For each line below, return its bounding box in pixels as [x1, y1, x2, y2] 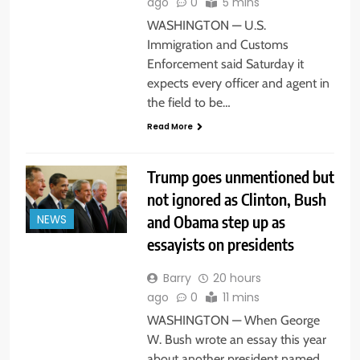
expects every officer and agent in [146, 75, 329, 91]
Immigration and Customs [146, 36, 288, 52]
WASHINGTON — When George [146, 313, 320, 329]
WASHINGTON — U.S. [146, 17, 266, 33]
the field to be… [146, 94, 231, 110]
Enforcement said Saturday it [146, 55, 304, 72]
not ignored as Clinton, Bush [146, 189, 326, 210]
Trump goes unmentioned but [146, 166, 334, 187]
